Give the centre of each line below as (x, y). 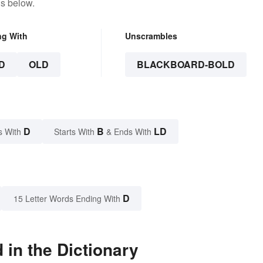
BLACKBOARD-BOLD (186, 65)
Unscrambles (151, 36)
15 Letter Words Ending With (67, 199)
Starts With (75, 132)
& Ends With (129, 132)
